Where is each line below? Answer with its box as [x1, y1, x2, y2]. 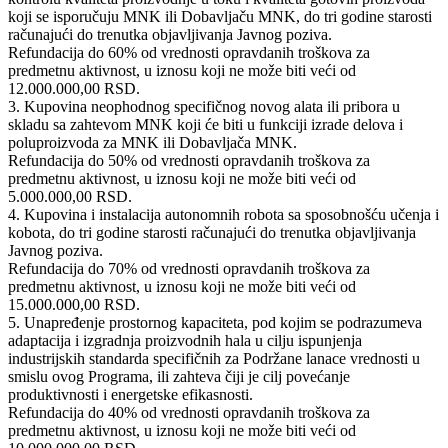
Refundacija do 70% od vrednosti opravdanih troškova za [8, 259, 370, 277]
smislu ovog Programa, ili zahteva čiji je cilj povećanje [8, 367, 350, 385]
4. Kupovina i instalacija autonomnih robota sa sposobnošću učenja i [8, 205, 439, 223]
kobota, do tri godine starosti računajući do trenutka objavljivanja [8, 223, 416, 241]
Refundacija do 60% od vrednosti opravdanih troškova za [8, 43, 370, 61]
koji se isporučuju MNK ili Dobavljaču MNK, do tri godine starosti [8, 7, 432, 25]
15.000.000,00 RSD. [8, 295, 140, 313]
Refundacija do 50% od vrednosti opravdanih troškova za [8, 151, 370, 169]
